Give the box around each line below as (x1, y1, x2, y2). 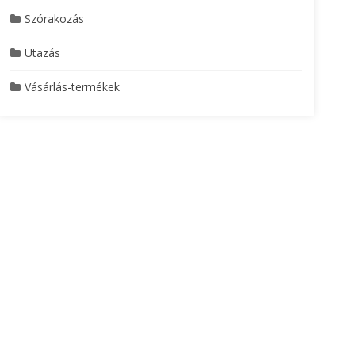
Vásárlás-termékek (24, 79, 120, 94)
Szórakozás (24, 11, 84, 26)
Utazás (24, 45, 60, 60)
